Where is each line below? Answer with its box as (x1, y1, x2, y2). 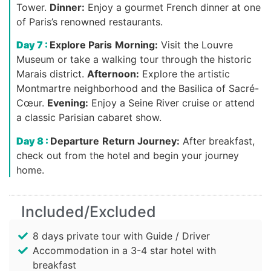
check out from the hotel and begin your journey (16, 149, 239, 162)
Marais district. (16, 68, 84, 80)
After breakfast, (180, 134, 255, 147)
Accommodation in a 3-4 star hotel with (33, 244, 216, 257)
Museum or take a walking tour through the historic (16, 53, 252, 66)
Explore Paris (50, 39, 112, 51)
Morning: (115, 39, 158, 51)
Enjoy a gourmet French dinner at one (85, 1, 261, 14)
